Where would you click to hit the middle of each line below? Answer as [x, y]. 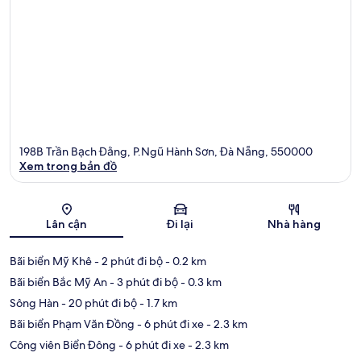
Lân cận [67, 224]
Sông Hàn [34, 303]
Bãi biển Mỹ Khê [51, 261]
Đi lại [180, 224]
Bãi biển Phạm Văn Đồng [72, 324]
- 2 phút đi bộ [127, 261]
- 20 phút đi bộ [98, 303]
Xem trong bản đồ [68, 166]
